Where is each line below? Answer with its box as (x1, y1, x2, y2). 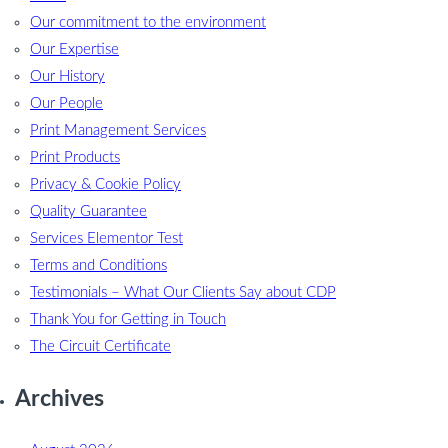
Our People (30, 96, 103, 112)
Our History (30, 69, 105, 85)
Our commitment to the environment (30, 15, 266, 31)
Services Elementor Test (30, 231, 183, 247)
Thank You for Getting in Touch (30, 312, 226, 328)
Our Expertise (30, 42, 119, 58)
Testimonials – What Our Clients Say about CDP (30, 285, 336, 301)
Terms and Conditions (30, 258, 167, 274)
